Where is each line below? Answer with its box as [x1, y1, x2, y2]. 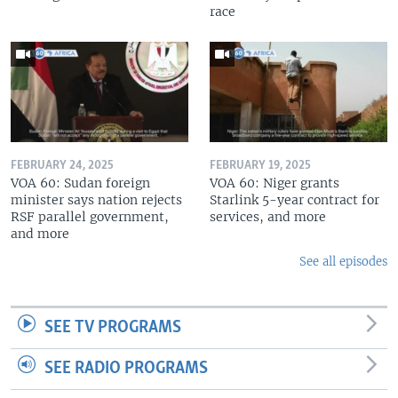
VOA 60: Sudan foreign [11, 174, 150, 191]
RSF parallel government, [11, 208, 169, 225]
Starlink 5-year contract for [210, 191, 379, 208]
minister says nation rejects [11, 191, 182, 208]
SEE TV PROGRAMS [44, 318, 181, 337]
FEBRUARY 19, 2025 [210, 158, 311, 172]
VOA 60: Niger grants [210, 174, 339, 191]
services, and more [210, 208, 326, 225]
